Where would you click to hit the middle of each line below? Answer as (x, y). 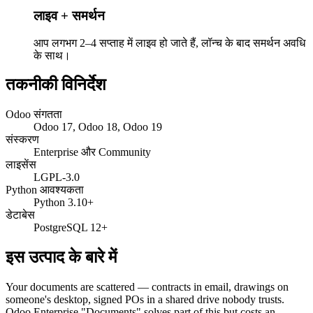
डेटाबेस (20, 215)
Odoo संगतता (34, 115)
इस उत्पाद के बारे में (61, 257)
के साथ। (52, 55)
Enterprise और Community (92, 152)
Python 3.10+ (64, 203)
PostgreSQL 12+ (71, 228)
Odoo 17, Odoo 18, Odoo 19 (98, 127)
